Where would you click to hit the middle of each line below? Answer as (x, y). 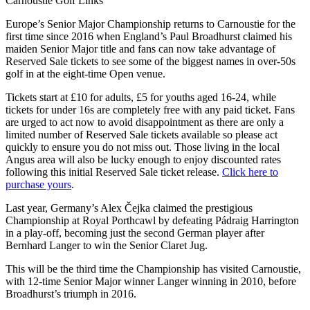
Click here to (250, 172)
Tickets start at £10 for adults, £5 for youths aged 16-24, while (141, 97)
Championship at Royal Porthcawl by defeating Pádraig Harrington (152, 220)
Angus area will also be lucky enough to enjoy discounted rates (143, 159)
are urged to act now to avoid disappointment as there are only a (145, 122)
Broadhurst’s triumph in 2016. (71, 293)
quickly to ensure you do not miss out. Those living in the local (143, 147)
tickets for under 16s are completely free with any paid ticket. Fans (150, 109)
